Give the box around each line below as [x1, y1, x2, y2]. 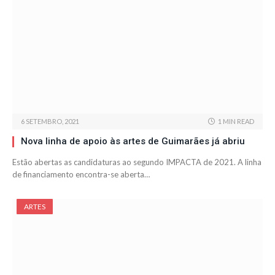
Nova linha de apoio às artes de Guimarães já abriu [21, 136, 245, 147]
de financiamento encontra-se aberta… [12, 169, 150, 180]
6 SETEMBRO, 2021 [21, 117, 79, 126]
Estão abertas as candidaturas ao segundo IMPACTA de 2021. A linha [12, 157, 261, 168]
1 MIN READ [218, 117, 254, 126]
